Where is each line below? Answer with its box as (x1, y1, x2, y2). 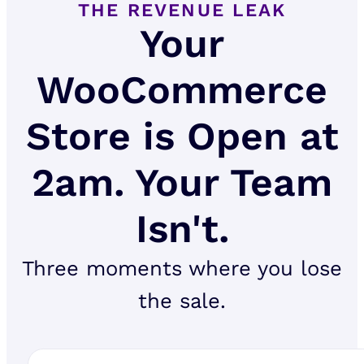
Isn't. (135, 206, 229, 253)
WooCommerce (37, 67, 327, 114)
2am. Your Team (32, 159, 332, 206)
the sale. (138, 288, 226, 314)
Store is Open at (25, 113, 339, 160)
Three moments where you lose (22, 256, 342, 281)
